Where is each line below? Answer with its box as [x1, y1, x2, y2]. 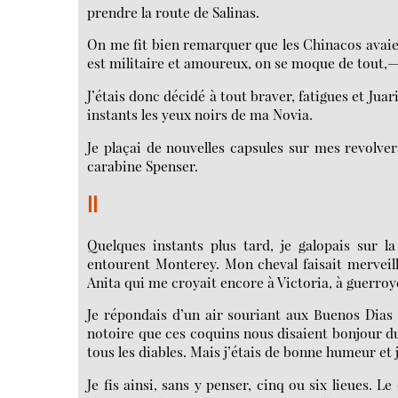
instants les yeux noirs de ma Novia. [87, 105, 314, 124]
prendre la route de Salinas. [87, 2, 260, 21]
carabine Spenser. [87, 155, 199, 175]
